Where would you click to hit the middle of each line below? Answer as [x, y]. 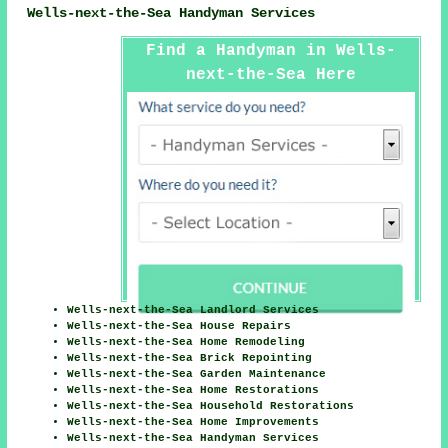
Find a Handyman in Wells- [270, 50]
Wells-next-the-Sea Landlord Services [193, 309]
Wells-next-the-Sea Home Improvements [193, 421]
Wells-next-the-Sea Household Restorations [211, 405]
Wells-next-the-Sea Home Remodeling [186, 341]
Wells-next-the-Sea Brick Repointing [190, 357]
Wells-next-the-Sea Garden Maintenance [197, 373]
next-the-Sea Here [270, 74]
